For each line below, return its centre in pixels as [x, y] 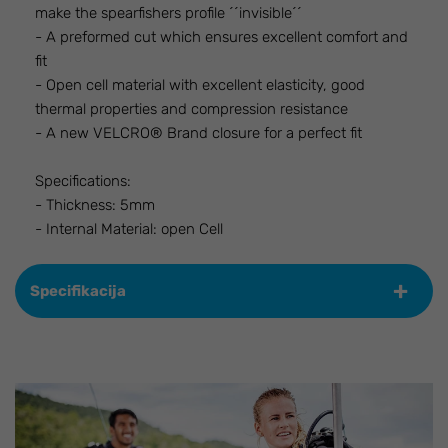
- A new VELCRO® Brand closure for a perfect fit [198, 133]
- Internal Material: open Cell [129, 229]
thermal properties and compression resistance [191, 109]
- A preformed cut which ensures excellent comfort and [221, 37]
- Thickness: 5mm [95, 205]
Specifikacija [78, 291]
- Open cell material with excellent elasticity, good [200, 85]
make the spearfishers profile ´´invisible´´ [168, 13]
